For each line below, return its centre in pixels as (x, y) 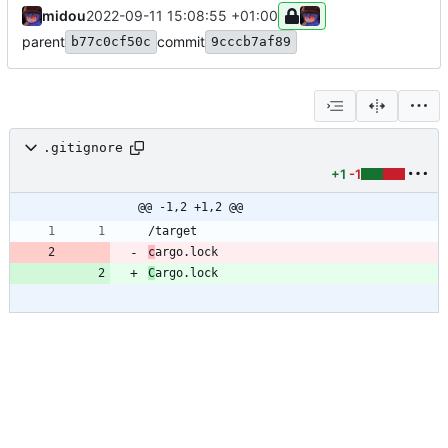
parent (43, 41)
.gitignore (83, 148)
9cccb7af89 (251, 41)
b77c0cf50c (111, 41)
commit (181, 41)
